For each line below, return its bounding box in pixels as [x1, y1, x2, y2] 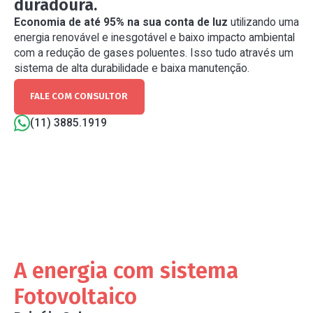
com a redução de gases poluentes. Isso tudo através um [13, 45, 293, 59]
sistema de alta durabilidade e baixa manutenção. [13, 61, 249, 75]
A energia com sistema [13, 257, 238, 284]
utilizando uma [227, 15, 299, 29]
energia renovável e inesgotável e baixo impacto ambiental [13, 30, 295, 44]
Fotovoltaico [13, 283, 137, 310]
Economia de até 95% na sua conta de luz [13, 15, 228, 29]
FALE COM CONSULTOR [30, 90, 129, 103]
